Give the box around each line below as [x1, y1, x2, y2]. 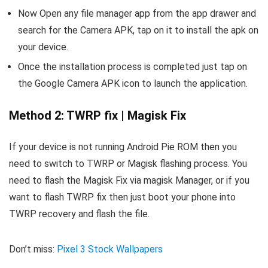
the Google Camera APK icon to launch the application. [18, 78, 248, 90]
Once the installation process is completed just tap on [18, 61, 247, 73]
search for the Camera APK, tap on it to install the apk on [18, 25, 258, 36]
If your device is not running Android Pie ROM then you [9, 141, 237, 153]
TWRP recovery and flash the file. [9, 208, 150, 220]
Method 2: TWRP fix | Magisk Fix [9, 108, 186, 123]
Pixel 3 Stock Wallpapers [57, 243, 163, 255]
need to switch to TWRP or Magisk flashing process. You [9, 158, 247, 170]
